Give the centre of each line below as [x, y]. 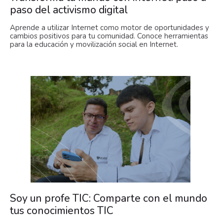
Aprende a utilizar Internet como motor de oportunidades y [110, 28]
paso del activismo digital [69, 10]
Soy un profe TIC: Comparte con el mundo [109, 199]
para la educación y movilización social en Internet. [94, 45]
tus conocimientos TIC [62, 211]
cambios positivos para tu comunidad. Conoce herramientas [109, 36]
